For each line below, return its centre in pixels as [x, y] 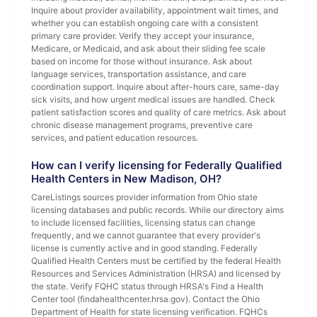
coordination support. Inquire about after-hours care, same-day [155, 87]
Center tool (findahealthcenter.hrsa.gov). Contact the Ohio [145, 299]
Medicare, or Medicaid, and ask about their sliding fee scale [148, 48]
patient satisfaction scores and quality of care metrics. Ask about [158, 112]
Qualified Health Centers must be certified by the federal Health [156, 261]
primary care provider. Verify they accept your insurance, [143, 36]
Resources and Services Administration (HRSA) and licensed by [156, 273]
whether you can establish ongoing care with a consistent [145, 23]
